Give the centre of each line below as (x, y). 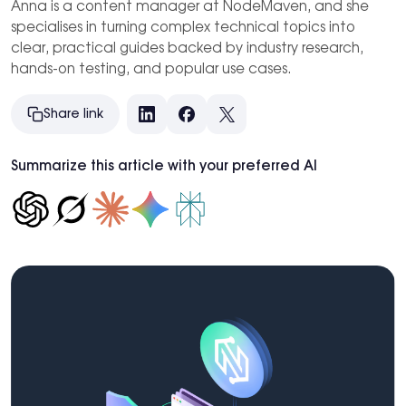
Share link (73, 114)
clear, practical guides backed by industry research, (187, 48)
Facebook (218, 121)
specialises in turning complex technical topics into (183, 28)
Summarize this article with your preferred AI (164, 166)
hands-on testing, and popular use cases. (151, 69)
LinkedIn (171, 121)
